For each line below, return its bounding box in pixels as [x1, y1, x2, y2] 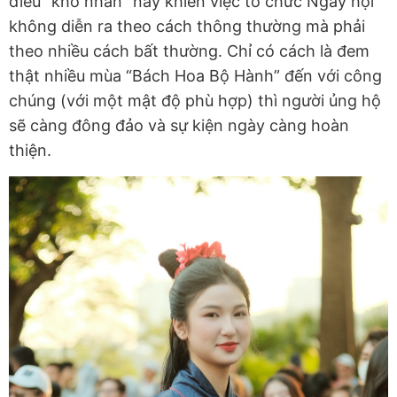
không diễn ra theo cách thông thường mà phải [9, 17, 365, 36]
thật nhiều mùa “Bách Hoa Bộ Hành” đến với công [9, 66, 382, 86]
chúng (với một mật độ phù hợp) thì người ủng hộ [9, 91, 381, 111]
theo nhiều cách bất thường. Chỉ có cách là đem [9, 42, 370, 61]
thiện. [9, 141, 51, 160]
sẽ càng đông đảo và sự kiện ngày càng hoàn [9, 116, 349, 136]
